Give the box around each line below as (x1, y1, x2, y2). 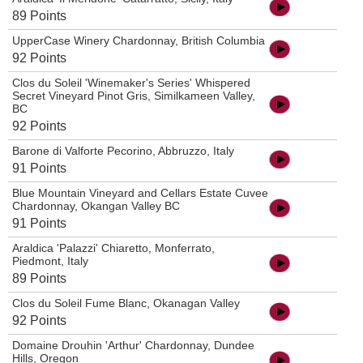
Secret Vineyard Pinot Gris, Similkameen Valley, (12, 89, 255, 103)
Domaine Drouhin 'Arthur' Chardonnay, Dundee (12, 339, 254, 352)
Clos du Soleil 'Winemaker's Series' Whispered (12, 76, 250, 90)
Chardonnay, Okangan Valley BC (12, 199, 180, 213)
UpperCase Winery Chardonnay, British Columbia (12, 34, 265, 48)
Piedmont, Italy (12, 254, 88, 268)
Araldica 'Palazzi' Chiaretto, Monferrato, (12, 241, 215, 255)
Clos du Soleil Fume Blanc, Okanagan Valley (12, 297, 240, 310)
